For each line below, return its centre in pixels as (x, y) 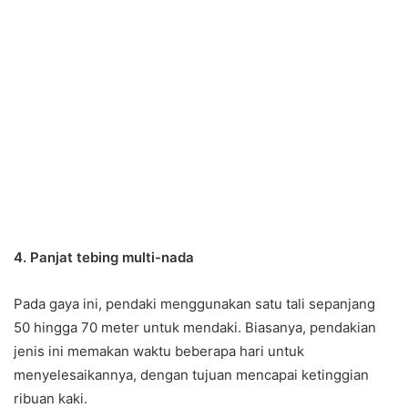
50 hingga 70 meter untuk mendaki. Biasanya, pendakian (195, 327)
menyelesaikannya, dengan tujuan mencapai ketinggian (191, 374)
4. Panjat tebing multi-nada (104, 257)
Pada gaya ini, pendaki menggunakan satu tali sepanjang (194, 303)
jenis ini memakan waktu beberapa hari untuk (159, 351)
